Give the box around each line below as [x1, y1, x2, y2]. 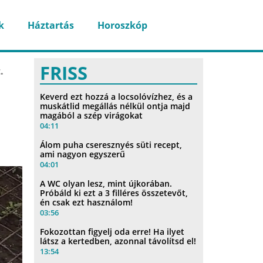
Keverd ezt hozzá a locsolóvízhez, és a [40, 90, 193, 102]
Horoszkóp [97, 18, 147, 32]
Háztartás [27, 18, 74, 32]
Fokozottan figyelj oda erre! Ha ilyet [40, 225, 185, 237]
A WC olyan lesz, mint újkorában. [40, 177, 173, 189]
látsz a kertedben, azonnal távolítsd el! [40, 235, 197, 247]
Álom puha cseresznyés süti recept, [40, 139, 183, 150]
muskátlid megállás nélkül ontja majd [40, 100, 191, 112]
